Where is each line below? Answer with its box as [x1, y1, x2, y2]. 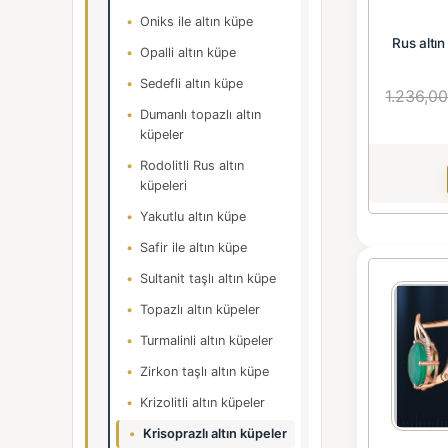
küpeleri [140, 178, 187, 193]
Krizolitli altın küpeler [140, 395, 265, 410]
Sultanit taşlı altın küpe [140, 271, 276, 286]
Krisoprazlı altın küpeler [143, 426, 287, 441]
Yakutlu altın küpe [140, 209, 246, 224]
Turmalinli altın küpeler [140, 333, 273, 348]
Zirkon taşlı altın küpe [140, 364, 269, 379]
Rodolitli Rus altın [140, 158, 244, 173]
